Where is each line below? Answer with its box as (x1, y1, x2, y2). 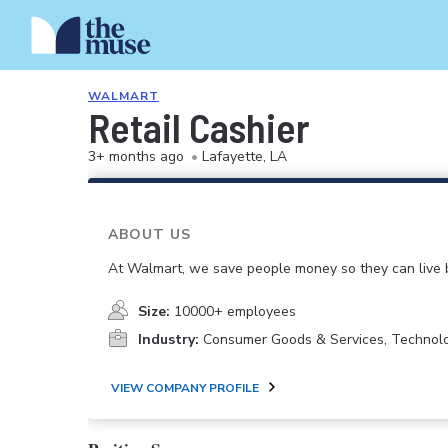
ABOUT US (108, 225, 191, 244)
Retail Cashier (88, 103, 310, 151)
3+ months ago (88, 147, 184, 166)
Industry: (138, 330, 199, 350)
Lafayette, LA (202, 147, 287, 166)
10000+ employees (174, 302, 296, 322)
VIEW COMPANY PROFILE (111, 379, 259, 396)
